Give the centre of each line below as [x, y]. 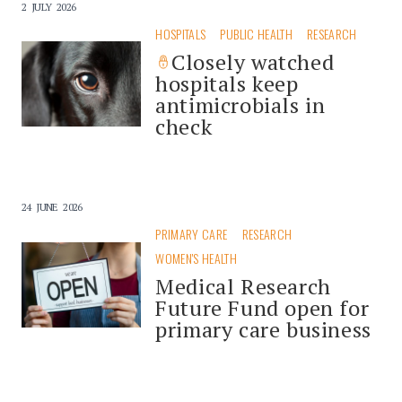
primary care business [263, 329]
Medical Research [243, 286]
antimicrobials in [240, 105]
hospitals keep [227, 83]
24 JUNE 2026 [52, 206]
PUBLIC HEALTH [257, 33]
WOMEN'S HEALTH [197, 258]
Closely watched [253, 61]
